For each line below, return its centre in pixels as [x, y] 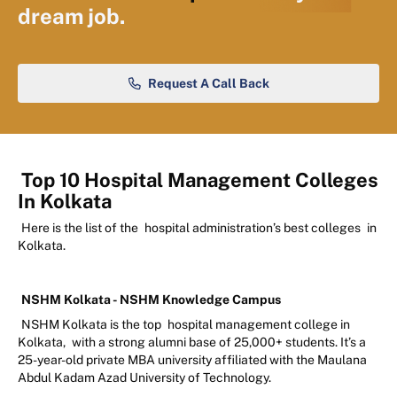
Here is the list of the [81, 228]
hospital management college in [259, 325]
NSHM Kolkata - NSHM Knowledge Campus [151, 300]
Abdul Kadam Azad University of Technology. [146, 378]
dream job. [71, 16]
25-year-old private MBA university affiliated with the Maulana [192, 360]
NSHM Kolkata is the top [93, 325]
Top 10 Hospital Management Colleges [200, 180]
